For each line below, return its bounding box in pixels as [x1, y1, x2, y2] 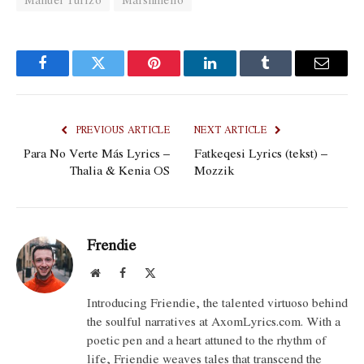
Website [99, 266, 136, 278]
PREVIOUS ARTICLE [73, 123, 170, 136]
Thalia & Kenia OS [70, 161, 170, 179]
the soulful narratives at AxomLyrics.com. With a [87, 312, 340, 330]
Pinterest [153, 67, 205, 83]
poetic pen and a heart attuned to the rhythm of [87, 331, 327, 349]
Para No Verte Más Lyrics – [24, 144, 170, 162]
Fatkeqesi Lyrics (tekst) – [194, 144, 327, 162]
